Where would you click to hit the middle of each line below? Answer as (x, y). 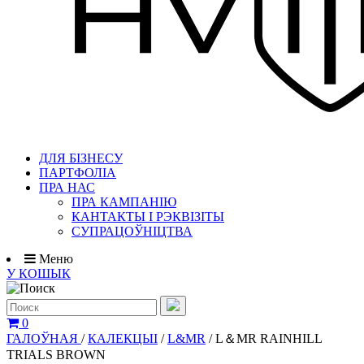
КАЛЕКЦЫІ (123, 338)
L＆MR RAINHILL (269, 338)
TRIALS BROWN (56, 355)
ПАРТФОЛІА (78, 173)
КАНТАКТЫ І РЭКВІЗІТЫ (148, 217)
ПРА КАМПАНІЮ (124, 202)
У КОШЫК (39, 273)
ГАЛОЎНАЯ (44, 338)
